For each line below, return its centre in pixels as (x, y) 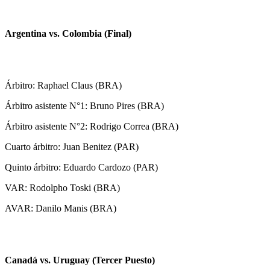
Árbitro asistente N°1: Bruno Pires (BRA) (84, 106)
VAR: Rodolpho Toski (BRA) (62, 188)
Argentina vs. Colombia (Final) (68, 34)
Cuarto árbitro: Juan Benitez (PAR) (72, 147)
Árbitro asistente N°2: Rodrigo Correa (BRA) (92, 127)
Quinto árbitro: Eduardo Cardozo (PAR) (81, 168)
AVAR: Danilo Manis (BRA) (61, 209)
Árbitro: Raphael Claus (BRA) (63, 86)
